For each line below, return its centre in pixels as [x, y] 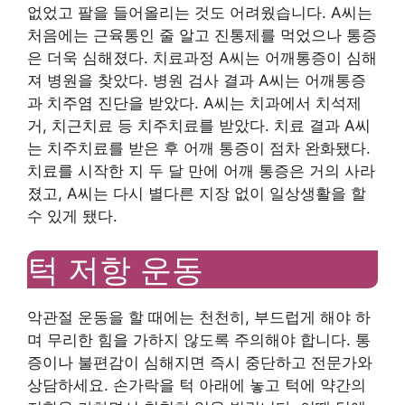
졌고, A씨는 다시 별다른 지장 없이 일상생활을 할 [197, 193]
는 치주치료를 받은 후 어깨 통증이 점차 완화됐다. [199, 148]
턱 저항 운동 [115, 269]
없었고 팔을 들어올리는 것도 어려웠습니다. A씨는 [200, 12]
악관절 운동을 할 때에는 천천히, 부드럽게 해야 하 [199, 317]
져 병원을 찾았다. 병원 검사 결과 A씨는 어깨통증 [197, 80]
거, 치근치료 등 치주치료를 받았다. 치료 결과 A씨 [199, 125]
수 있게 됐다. [72, 216]
